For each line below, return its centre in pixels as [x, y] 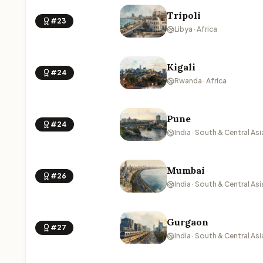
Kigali [181, 67]
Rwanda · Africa [200, 81]
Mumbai [186, 170]
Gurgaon [188, 222]
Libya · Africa [196, 29]
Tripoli [184, 15]
